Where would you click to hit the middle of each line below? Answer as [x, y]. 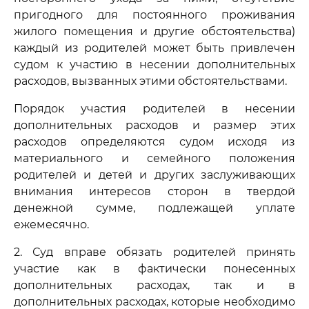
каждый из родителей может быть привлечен [154, 48]
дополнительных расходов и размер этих [154, 125]
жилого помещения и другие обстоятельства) [154, 31]
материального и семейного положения [154, 158]
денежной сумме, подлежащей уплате [154, 208]
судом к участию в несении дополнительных [154, 64]
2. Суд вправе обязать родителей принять [154, 252]
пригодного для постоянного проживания [154, 15]
